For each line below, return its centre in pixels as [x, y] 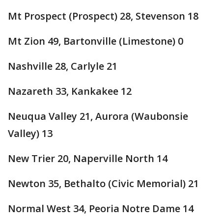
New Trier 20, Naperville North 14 [88, 158]
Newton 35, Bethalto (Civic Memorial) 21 [103, 183]
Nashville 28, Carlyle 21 [63, 66]
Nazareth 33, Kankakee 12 [70, 91]
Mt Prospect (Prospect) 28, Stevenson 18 [103, 16]
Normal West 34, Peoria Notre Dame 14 [101, 208]
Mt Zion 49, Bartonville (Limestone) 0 [96, 41]
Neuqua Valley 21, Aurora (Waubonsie [98, 116]
